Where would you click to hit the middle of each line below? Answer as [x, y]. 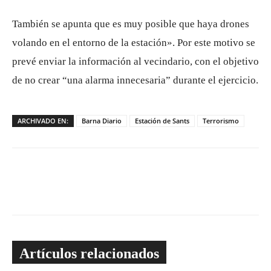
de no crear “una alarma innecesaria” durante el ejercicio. [135, 80]
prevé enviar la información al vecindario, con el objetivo [135, 61]
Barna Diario [102, 121]
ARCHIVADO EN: [43, 121]
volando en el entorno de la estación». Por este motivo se [134, 43]
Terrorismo [221, 121]
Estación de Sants [162, 121]
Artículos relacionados [89, 253]
